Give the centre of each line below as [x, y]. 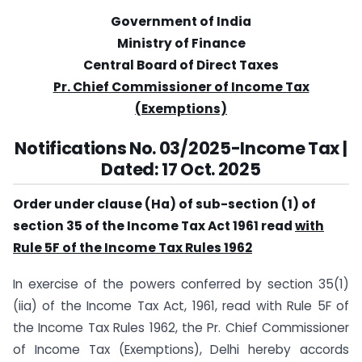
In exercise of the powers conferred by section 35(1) [181, 284]
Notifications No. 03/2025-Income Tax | [181, 148]
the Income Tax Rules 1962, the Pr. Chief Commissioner [181, 328]
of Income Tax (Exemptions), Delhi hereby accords [181, 350]
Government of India [181, 21]
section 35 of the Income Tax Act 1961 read [154, 226]
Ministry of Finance [181, 43]
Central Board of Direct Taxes [181, 65]
